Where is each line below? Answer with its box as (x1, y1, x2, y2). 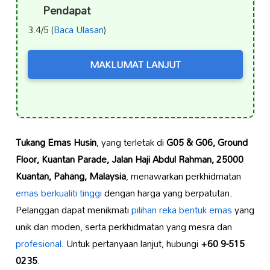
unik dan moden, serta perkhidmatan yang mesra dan (15, 217, 232, 237)
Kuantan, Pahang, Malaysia (15, 166, 126, 186)
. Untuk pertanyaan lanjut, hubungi (61, 234, 201, 254)
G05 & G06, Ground (166, 133, 248, 152)
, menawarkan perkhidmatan (125, 166, 241, 186)
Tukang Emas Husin (15, 133, 96, 152)
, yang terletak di (96, 133, 166, 152)
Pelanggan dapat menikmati (15, 200, 131, 220)
